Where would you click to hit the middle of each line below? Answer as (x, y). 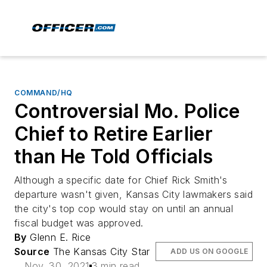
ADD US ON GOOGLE (209, 251)
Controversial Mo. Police (127, 111)
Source (32, 252)
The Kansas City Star (100, 252)
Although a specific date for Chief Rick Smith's (121, 180)
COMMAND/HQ (44, 93)
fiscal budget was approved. (79, 223)
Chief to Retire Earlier (114, 134)
